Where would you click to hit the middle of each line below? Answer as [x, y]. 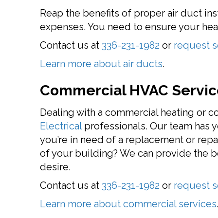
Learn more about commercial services [128, 204]
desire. [55, 167]
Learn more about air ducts [101, 64]
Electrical [61, 126]
